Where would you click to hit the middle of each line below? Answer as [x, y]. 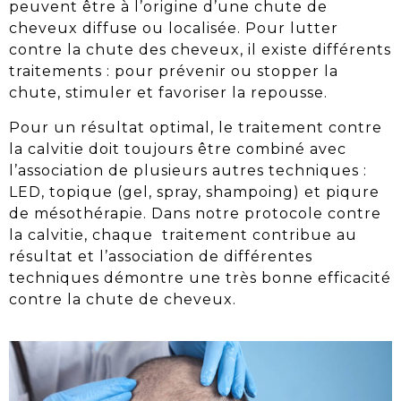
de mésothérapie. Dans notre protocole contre [195, 213]
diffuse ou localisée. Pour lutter [208, 29]
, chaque [121, 235]
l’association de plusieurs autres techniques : [188, 170]
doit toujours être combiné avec [215, 149]
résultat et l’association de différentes [161, 256]
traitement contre [310, 127]
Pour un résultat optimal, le [124, 127]
